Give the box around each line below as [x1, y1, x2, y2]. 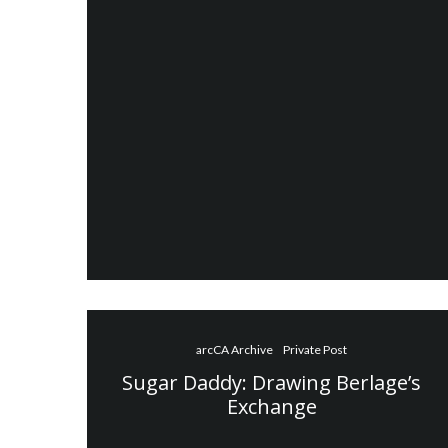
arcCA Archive [196, 341, 274, 357]
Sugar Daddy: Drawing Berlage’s [122, 368, 422, 396]
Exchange [226, 392, 317, 420]
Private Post [283, 341, 348, 357]
